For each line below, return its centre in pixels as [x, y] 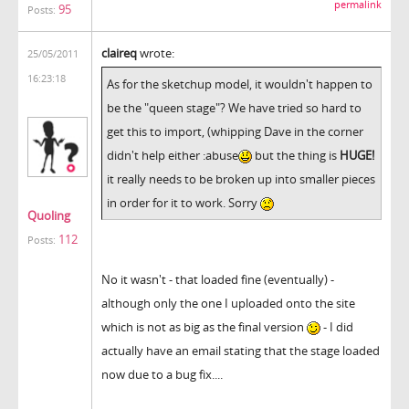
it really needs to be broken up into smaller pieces [241, 178]
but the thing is [296, 155]
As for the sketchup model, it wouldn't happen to [240, 84]
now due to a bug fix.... [162, 374]
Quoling [49, 215]
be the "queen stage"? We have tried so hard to [234, 107]
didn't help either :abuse [173, 155]
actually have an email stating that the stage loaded [241, 350]
